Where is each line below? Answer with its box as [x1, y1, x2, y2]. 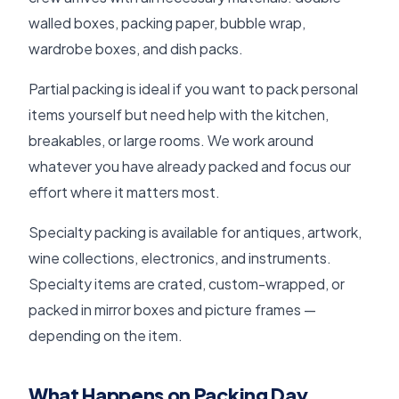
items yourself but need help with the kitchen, [28, 104, 329, 124]
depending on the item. [28, 325, 183, 345]
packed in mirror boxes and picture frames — [28, 299, 316, 319]
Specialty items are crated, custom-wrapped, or [28, 273, 345, 293]
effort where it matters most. [28, 182, 220, 201]
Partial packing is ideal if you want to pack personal [28, 78, 358, 98]
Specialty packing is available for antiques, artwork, [28, 222, 362, 241]
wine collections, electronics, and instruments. [28, 248, 331, 267]
